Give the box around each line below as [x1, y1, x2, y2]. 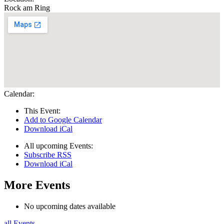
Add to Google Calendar [24, 115, 102, 124]
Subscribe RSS [24, 150, 71, 159]
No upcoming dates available [24, 202, 115, 211]
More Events [4, 178, 70, 192]
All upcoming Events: [24, 141, 93, 150]
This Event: [24, 106, 60, 115]
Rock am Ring [4, 3, 50, 12]
